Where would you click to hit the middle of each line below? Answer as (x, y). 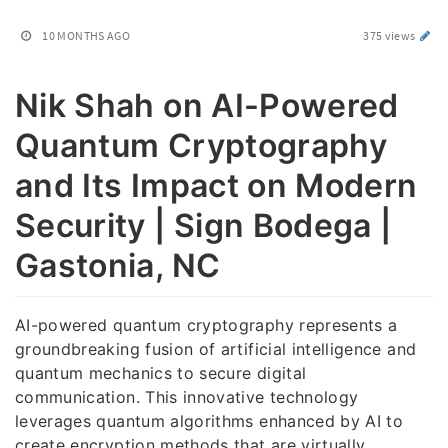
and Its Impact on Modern (216, 185)
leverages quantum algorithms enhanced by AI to (209, 420)
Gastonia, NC (118, 265)
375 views (390, 35)
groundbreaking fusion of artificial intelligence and (216, 348)
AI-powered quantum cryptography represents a (206, 324)
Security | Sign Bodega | (203, 225)
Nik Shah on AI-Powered (207, 105)
